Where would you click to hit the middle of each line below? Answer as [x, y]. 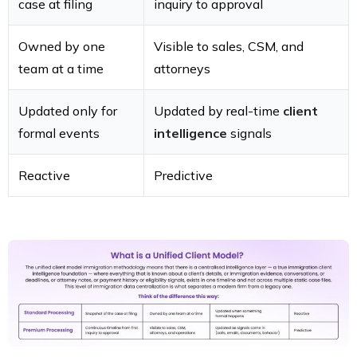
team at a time [61, 69]
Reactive [44, 176]
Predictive [183, 176]
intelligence [190, 133]
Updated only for [68, 111]
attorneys [182, 69]
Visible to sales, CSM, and [229, 47]
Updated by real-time [218, 111]
